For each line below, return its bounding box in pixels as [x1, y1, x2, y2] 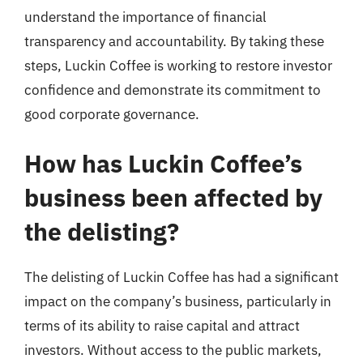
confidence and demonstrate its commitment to [24, 80, 321, 99]
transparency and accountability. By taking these [24, 32, 324, 50]
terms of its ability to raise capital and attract [24, 317, 300, 335]
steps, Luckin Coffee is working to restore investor [24, 56, 332, 75]
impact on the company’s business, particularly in [24, 293, 331, 310]
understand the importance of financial [24, 7, 267, 26]
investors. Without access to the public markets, [24, 341, 322, 359]
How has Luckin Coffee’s [24, 147, 302, 179]
